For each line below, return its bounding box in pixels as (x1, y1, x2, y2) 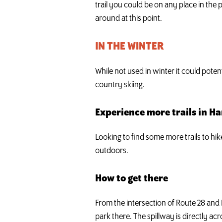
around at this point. (95, 14, 162, 24)
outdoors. (95, 146, 128, 156)
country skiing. (95, 80, 145, 90)
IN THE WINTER (95, 41, 164, 53)
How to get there (95, 173, 168, 184)
